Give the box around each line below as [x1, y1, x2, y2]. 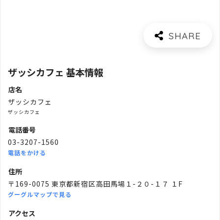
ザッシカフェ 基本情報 [8, 65, 103, 79]
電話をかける [8, 148, 46, 157]
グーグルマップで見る [8, 190, 72, 199]
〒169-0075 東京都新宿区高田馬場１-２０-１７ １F [8, 179, 183, 189]
